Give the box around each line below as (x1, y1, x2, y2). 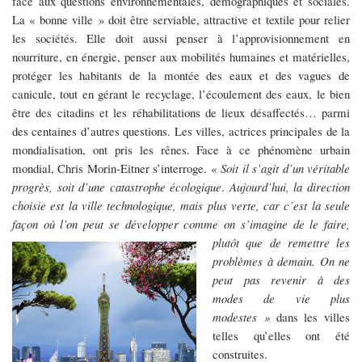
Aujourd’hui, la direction (229, 179, 351, 196)
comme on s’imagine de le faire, (183, 216, 351, 233)
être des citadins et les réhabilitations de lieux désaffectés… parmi (12, 104, 350, 121)
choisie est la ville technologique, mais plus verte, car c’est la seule (12, 197, 350, 214)
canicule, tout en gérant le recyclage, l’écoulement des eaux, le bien (12, 86, 350, 103)
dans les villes (269, 309, 350, 326)
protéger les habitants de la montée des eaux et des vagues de (12, 67, 350, 84)
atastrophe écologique (115, 179, 222, 196)
